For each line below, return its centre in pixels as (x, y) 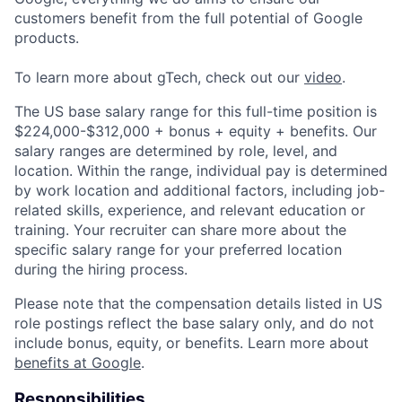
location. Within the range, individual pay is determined (201, 170)
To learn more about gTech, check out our (159, 77)
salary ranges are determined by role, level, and (176, 150)
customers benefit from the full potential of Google (188, 17)
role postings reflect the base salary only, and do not (194, 323)
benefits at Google (78, 362)
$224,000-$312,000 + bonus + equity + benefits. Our (196, 131)
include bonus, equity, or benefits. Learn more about (192, 342)
